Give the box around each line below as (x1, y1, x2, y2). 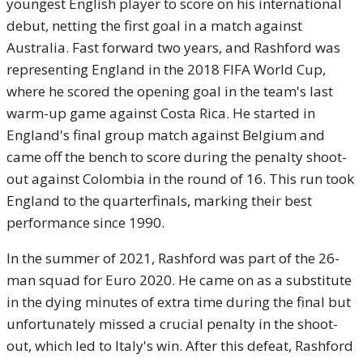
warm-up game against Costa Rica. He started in (6, 104, 315, 122)
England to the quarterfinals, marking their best (6, 191, 312, 210)
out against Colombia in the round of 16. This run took (6, 169, 354, 188)
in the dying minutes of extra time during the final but (6, 293, 351, 311)
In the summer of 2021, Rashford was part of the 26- (6, 249, 340, 267)
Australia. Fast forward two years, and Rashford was (6, 38, 340, 57)
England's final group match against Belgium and (6, 126, 325, 144)
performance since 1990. (6, 213, 164, 232)
